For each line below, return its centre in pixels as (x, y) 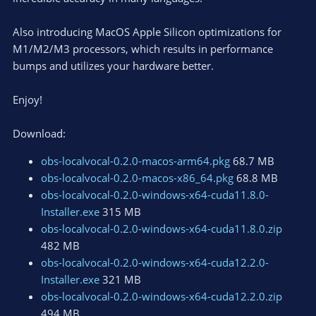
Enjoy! (28, 100)
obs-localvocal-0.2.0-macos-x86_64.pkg (137, 178)
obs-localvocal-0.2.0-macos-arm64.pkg (135, 161)
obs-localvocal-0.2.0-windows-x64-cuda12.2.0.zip (162, 297)
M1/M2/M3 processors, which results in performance (143, 49)
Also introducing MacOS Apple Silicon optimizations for (147, 32)
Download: (39, 134)
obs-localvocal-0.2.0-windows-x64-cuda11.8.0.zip (162, 229)
